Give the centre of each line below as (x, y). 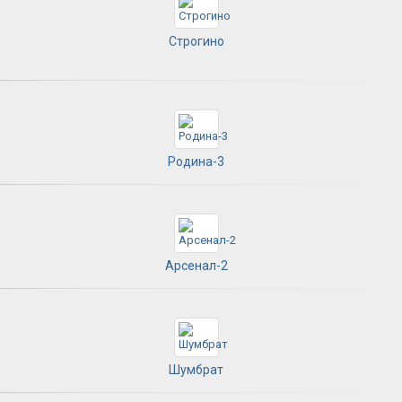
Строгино (196, 41)
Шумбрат (196, 369)
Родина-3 (196, 161)
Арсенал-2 (196, 265)
